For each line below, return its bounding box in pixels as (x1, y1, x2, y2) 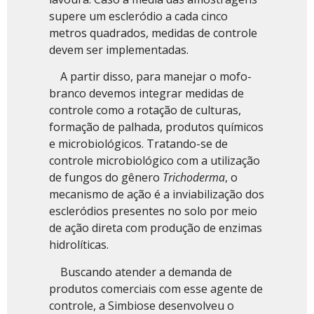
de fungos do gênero (49, 170, 163, 186)
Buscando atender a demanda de (49, 264, 232, 280)
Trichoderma (163, 170, 225, 186)
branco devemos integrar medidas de (49, 86, 244, 102)
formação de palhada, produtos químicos (49, 119, 264, 135)
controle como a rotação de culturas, (49, 102, 241, 118)
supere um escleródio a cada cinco (49, 8, 228, 24)
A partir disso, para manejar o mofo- (49, 69, 252, 85)
